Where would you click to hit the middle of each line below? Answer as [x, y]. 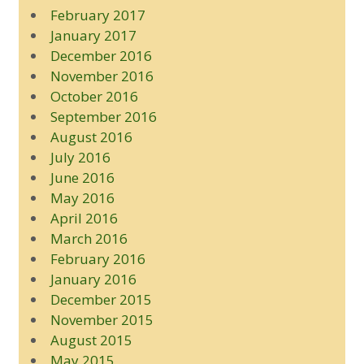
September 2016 [103, 116]
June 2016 [82, 177]
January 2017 [93, 35]
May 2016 [82, 197]
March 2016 [89, 238]
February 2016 [97, 258]
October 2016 [94, 96]
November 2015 [102, 319]
